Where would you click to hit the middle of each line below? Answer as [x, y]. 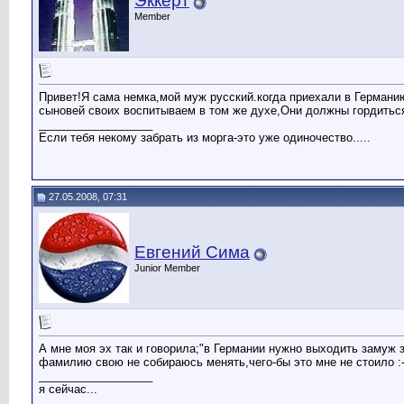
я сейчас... [68, 390]
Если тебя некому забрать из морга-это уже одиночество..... [205, 138]
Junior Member [167, 268]
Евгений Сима [192, 252]
